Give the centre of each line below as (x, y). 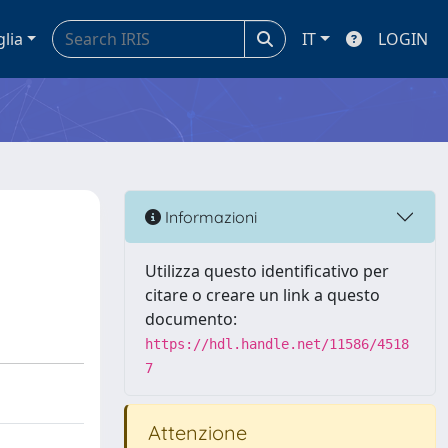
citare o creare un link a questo (262, 295)
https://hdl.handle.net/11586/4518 (277, 344)
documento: (191, 319)
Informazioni (209, 216)
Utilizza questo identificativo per (267, 271)
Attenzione (195, 432)
